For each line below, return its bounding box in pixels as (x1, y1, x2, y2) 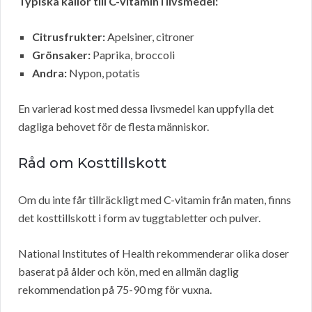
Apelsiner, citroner (105, 30, 194, 44)
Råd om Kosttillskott (18, 155, 166, 172)
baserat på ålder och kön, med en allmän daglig (18, 265, 239, 279)
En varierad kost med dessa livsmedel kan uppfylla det (18, 102, 274, 116)
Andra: (32, 66, 67, 80)
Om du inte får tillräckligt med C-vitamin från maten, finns (18, 193, 291, 207)
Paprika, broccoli (91, 48, 175, 62)
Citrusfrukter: (32, 30, 105, 44)
